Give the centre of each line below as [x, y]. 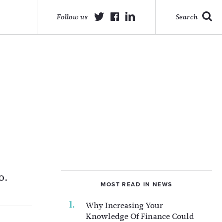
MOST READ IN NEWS [137, 184]
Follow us [72, 17]
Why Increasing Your [124, 205]
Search [186, 17]
